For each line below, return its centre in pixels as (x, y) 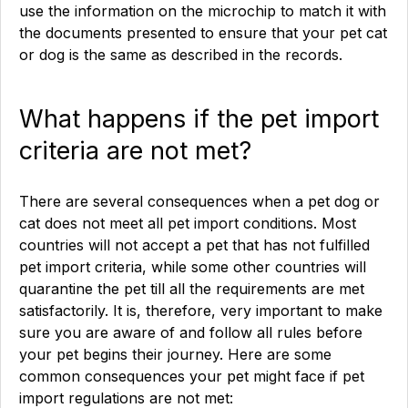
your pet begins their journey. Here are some (175, 354)
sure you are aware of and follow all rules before (191, 332)
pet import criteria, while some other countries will (193, 267)
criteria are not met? (135, 151)
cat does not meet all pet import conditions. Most (188, 223)
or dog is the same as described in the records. (183, 55)
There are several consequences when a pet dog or (199, 201)
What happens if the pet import (199, 119)
